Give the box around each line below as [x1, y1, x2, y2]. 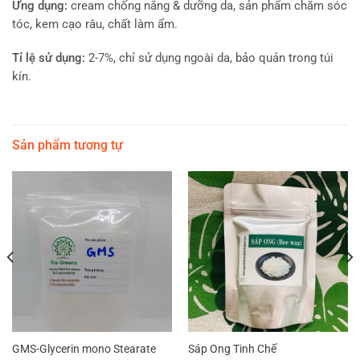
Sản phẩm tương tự [12, 137, 123, 153]
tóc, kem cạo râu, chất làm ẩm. [12, 17, 178, 31]
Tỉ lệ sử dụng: [12, 51, 85, 65]
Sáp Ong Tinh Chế [187, 342, 276, 355]
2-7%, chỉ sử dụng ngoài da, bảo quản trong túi [85, 51, 333, 65]
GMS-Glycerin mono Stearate [11, 342, 156, 355]
